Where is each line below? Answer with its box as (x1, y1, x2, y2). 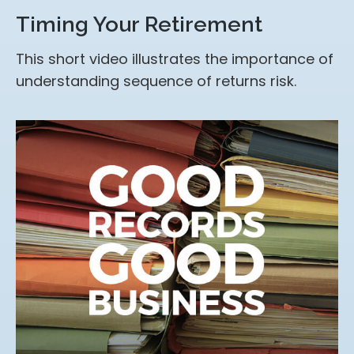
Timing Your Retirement (16, 11, 262, 36)
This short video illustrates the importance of (16, 48, 333, 69)
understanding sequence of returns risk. (16, 70, 296, 91)
